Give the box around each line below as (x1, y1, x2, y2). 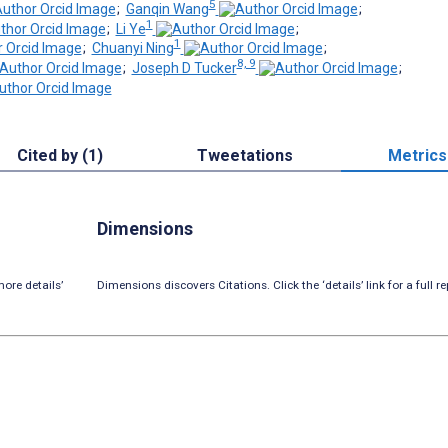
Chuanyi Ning (91, 40, 174, 57)
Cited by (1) (17, 145, 103, 165)
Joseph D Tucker (131, 59, 237, 76)
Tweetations (197, 145, 294, 165)
